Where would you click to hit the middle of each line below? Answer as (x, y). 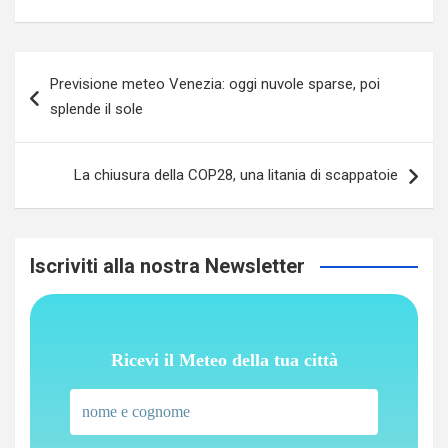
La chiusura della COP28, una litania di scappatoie (236, 174)
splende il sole (96, 108)
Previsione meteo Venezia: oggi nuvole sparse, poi (215, 83)
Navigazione (84, 66)
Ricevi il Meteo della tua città (224, 359)
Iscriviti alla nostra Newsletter (167, 265)
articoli (55, 98)
